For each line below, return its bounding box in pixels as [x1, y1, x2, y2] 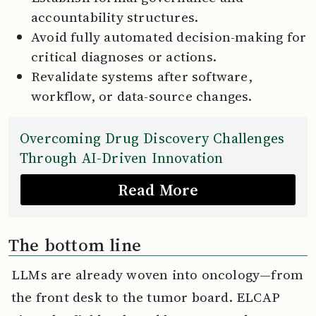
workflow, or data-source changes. [31, 86, 256, 105]
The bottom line [8, 232, 147, 257]
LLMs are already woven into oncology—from [11, 265, 304, 284]
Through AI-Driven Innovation [20, 147, 224, 168]
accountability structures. [31, 7, 202, 26]
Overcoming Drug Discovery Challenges [20, 128, 285, 148]
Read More [117, 178, 199, 200]
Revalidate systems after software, [31, 66, 253, 85]
